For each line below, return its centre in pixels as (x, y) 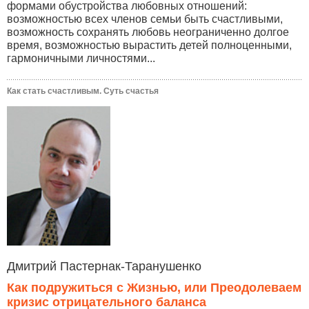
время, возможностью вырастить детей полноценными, (149, 46)
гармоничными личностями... (81, 59)
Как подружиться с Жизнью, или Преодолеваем (154, 287)
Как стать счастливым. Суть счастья (83, 91)
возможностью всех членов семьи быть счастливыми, (145, 19)
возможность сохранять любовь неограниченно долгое (148, 32)
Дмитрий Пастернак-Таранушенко (104, 266)
